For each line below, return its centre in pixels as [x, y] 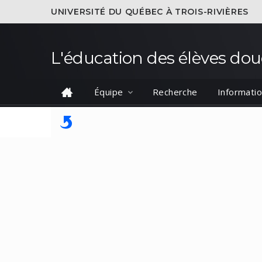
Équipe [109, 92]
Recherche [175, 92]
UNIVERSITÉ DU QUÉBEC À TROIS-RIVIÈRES [150, 12]
